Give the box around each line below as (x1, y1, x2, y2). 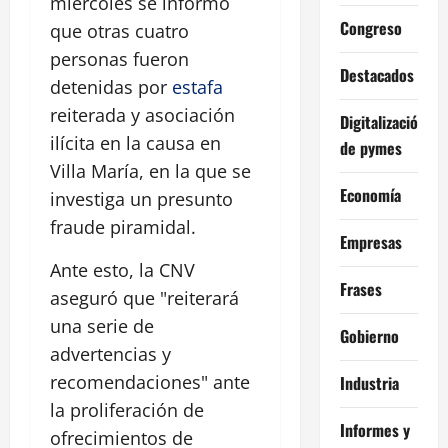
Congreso (339, 15, 402, 40)
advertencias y (50, 342, 171, 367)
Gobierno (339, 323, 399, 348)
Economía (339, 182, 401, 207)
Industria (339, 370, 399, 395)
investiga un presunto (50, 187, 233, 212)
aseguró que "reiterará (50, 286, 239, 311)
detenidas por (50, 75, 172, 100)
